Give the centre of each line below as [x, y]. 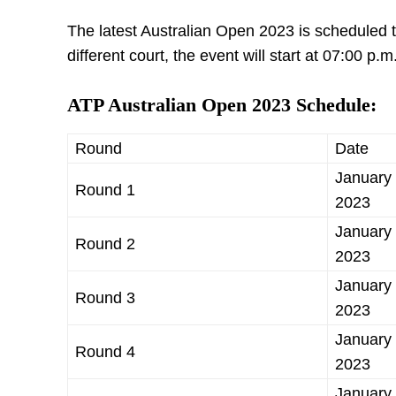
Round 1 [105, 190]
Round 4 [105, 352]
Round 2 [105, 244]
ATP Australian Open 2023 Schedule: [222, 105]
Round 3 [105, 298]
